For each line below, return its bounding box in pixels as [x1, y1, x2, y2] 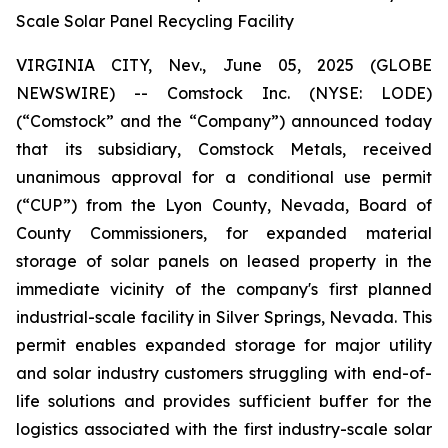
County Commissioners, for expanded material [16, 223, 432, 243]
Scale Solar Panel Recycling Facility [16, 11, 294, 31]
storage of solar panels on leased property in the [16, 251, 432, 271]
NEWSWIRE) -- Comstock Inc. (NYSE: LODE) [16, 83, 432, 103]
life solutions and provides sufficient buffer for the [16, 391, 432, 411]
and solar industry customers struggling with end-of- [16, 363, 432, 383]
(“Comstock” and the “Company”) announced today [16, 111, 432, 131]
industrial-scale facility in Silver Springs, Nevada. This [16, 307, 432, 327]
